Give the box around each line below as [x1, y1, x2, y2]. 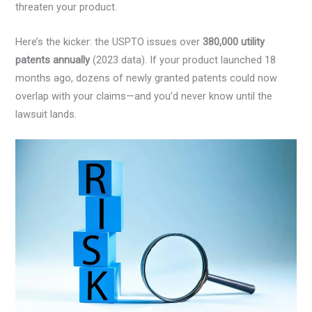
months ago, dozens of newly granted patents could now [15, 71, 278, 84]
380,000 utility [203, 35, 265, 48]
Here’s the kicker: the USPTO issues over [15, 35, 203, 48]
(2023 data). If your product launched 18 [90, 53, 276, 66]
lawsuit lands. [15, 107, 77, 120]
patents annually [15, 53, 91, 66]
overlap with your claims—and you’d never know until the [15, 89, 273, 102]
